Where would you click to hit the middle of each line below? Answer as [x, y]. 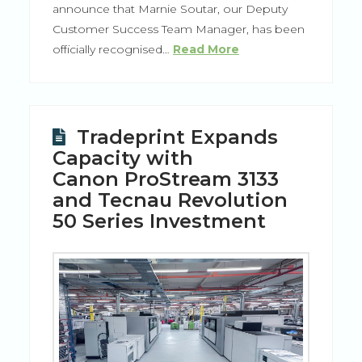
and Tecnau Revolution [170, 200]
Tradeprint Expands [175, 137]
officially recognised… [112, 50]
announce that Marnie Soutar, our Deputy [170, 9]
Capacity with [122, 158]
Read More [206, 50]
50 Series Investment [165, 221]
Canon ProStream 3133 [166, 179]
